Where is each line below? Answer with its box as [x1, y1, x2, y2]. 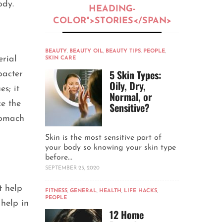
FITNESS [45, 188, 67, 194]
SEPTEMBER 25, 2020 [45, 166, 100, 171]
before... [45, 154, 72, 162]
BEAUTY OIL [69, 49, 103, 55]
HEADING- [88, 4, 136, 14]
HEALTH [99, 188, 121, 194]
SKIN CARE [45, 55, 76, 61]
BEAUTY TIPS [106, 49, 141, 55]
